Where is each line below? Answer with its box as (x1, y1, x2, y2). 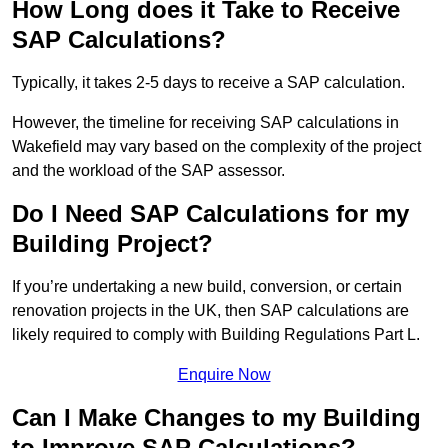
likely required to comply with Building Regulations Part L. (12, 326, 420, 344)
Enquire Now (177, 366, 271, 384)
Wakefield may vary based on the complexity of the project (12, 138, 421, 156)
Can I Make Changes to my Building (12, 404, 421, 432)
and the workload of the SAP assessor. (12, 162, 285, 180)
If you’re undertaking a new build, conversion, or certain (12, 278, 402, 296)
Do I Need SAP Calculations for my (12, 200, 409, 228)
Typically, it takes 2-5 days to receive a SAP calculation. (12, 74, 405, 92)
